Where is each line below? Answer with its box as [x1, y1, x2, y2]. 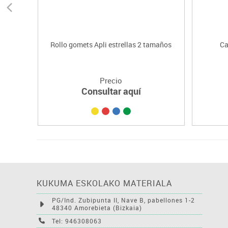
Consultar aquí [81, 84, 141, 97]
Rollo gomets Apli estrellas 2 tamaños [50, 39, 172, 49]
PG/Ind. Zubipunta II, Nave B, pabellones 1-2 [52, 195, 195, 204]
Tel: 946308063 [52, 216, 102, 225]
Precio [100, 75, 123, 85]
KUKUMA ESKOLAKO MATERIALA [37, 177, 172, 189]
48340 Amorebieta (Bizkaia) [52, 203, 142, 212]
